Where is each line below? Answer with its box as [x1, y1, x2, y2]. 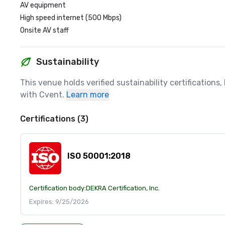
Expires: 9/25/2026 [29, 198, 89, 205]
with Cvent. [20, 90, 64, 99]
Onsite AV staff [20, 26, 69, 35]
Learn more [66, 90, 109, 99]
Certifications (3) [20, 114, 88, 124]
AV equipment [20, 1, 66, 10]
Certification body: [29, 184, 86, 192]
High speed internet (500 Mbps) [20, 14, 122, 22]
